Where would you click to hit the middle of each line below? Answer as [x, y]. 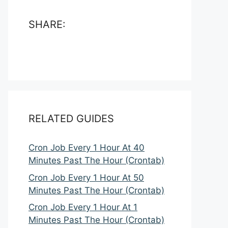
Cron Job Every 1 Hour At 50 [86, 177]
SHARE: [47, 24]
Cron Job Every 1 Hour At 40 [87, 148]
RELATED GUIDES [71, 119]
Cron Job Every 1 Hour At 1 [83, 207]
